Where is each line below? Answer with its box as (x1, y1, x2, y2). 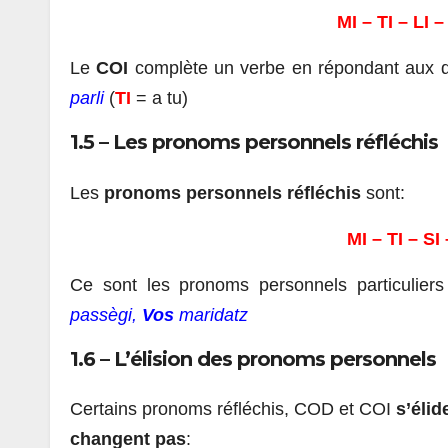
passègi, (70, 304, 142, 325)
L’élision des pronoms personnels (114, 346, 436, 371)
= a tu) (131, 88, 188, 109)
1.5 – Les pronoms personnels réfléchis (70, 130, 438, 155)
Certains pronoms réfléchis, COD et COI (70, 399, 396, 420)
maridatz (174, 304, 248, 325)
